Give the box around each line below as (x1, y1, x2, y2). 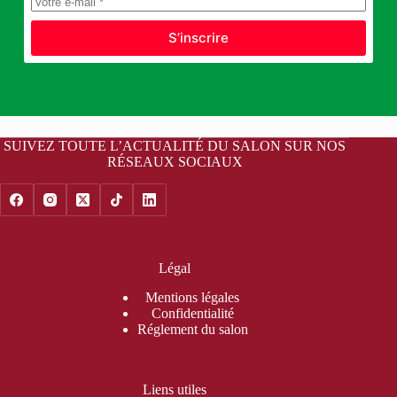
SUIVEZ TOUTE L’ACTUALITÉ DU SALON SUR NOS (4, 137, 346, 153)
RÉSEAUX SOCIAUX (106, 153, 243, 169)
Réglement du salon (136, 322, 248, 337)
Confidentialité (151, 306, 234, 321)
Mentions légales (145, 290, 240, 305)
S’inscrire (167, 29, 229, 46)
